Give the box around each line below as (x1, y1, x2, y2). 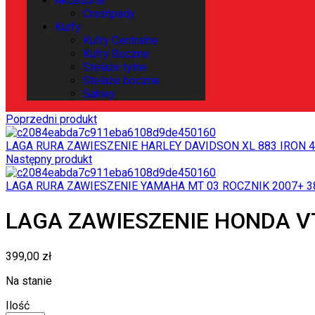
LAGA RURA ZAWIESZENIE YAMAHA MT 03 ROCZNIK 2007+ (6, 179, 304, 193)
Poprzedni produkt (6, 112, 97, 126)
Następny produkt (6, 153, 92, 166)
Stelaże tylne (83, 60, 147, 74)
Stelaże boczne (83, 74, 160, 87)
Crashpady (83, 7, 135, 20)
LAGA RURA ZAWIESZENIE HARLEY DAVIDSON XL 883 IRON (6, 139, 306, 153)
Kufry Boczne (83, 47, 149, 60)
